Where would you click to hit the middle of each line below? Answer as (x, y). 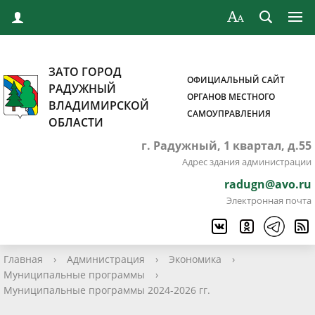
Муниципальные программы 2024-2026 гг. (107, 290)
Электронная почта (269, 200)
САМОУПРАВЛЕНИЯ (229, 114)
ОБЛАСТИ (76, 122)
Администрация (106, 259)
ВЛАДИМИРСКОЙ (99, 105)
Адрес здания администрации (247, 162)
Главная (23, 259)
